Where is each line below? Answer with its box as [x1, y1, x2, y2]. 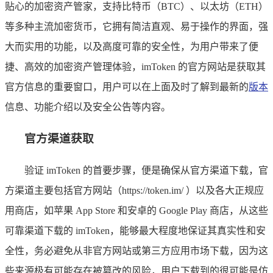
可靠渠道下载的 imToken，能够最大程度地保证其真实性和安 [5, 225, 266, 236]
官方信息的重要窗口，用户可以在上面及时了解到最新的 [5, 82, 249, 93]
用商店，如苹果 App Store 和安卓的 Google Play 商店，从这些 [5, 205, 268, 216]
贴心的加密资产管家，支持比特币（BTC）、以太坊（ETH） [5, 1, 268, 12]
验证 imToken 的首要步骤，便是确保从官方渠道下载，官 [24, 165, 268, 175]
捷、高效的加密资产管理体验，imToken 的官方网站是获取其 [5, 62, 266, 73]
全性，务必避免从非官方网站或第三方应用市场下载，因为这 [5, 245, 268, 256]
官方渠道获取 [24, 132, 94, 146]
